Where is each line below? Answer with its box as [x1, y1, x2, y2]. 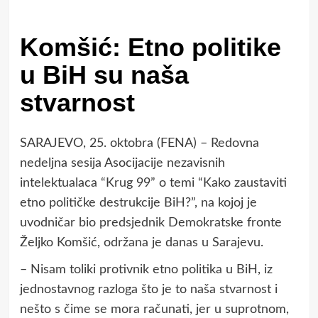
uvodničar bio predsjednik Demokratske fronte [19, 216, 282, 230]
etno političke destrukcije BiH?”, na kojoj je [19, 197, 257, 210]
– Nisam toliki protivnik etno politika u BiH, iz [19, 263, 273, 277]
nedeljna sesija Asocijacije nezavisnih [19, 157, 225, 170]
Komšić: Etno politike [19, 33, 281, 62]
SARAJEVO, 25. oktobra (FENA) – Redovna [19, 137, 259, 150]
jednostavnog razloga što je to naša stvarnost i [19, 283, 278, 297]
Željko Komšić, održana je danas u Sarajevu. [19, 236, 263, 250]
